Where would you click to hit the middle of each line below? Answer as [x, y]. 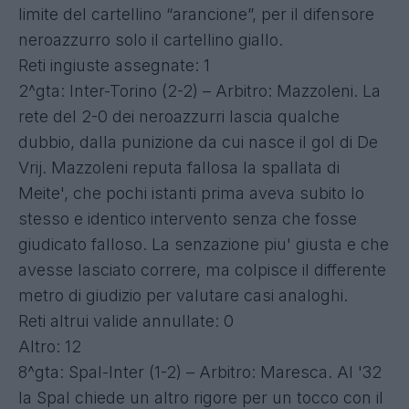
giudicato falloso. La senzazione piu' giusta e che [204, 244]
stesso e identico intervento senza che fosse [188, 218]
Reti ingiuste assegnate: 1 [114, 65]
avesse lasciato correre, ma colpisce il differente [202, 269]
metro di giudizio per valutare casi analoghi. [183, 295]
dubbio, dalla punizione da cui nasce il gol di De [198, 142]
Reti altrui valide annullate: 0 [126, 320]
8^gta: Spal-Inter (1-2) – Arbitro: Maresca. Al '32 [200, 372]
